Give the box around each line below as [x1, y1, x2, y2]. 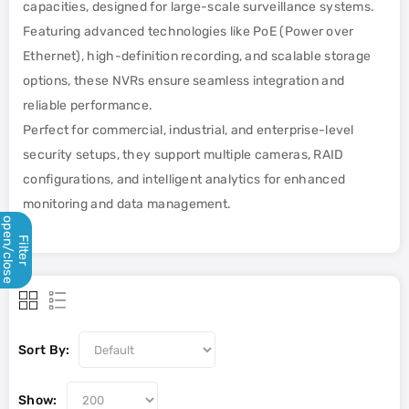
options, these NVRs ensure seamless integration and [23, 73, 345, 89]
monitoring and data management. [23, 196, 232, 212]
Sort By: [18, 342, 70, 358]
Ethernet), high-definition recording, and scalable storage [23, 48, 372, 64]
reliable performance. [23, 98, 153, 113]
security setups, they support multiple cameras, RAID [23, 147, 344, 163]
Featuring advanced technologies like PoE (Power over [23, 24, 354, 39]
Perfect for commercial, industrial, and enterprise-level [23, 122, 354, 138]
